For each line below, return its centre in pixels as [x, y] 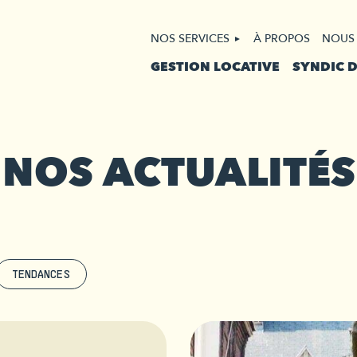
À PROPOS [282, 38]
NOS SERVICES [190, 38]
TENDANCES [41, 274]
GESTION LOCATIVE [215, 67]
